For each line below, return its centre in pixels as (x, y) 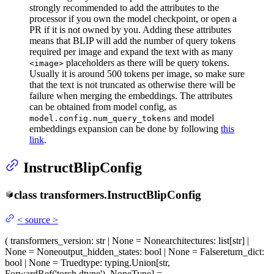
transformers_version (51, 240)
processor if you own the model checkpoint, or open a (133, 19)
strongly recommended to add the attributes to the (124, 8)
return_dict (241, 251)
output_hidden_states (99, 251)
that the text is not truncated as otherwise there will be (132, 85)
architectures (189, 240)
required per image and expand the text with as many (131, 52)
